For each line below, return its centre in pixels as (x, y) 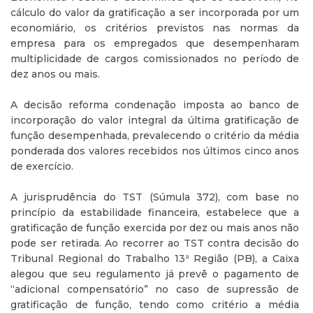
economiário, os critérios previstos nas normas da (155, 28)
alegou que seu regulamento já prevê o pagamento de (155, 274)
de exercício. (42, 166)
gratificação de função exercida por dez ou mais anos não (155, 228)
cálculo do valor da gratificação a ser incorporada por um (155, 13)
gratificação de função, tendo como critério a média (155, 305)
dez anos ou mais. (55, 74)
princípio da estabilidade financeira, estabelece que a (155, 212)
